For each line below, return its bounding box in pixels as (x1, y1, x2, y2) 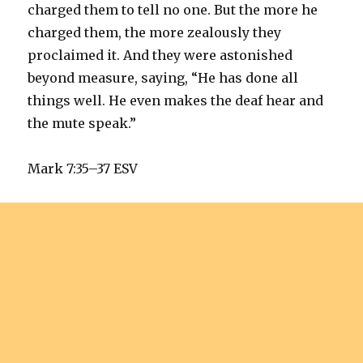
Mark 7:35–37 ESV (28, 160, 139, 177)
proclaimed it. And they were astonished (28, 47, 293, 64)
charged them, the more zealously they (28, 24, 282, 41)
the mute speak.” (28, 115, 137, 132)
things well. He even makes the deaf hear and (28, 92, 324, 109)
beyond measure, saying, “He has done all (28, 70, 299, 87)
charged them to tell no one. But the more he (28, 2, 318, 19)
